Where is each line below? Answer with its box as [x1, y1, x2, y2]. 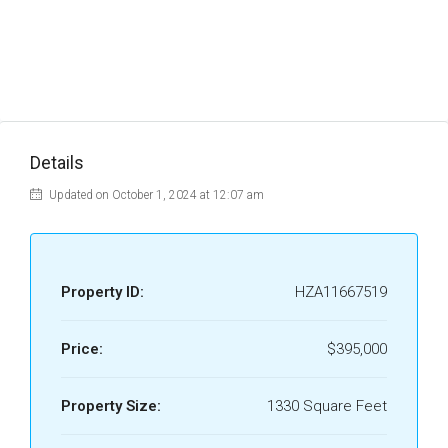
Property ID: [61, 283, 144, 301]
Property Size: [61, 397, 161, 415]
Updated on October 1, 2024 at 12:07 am [46, 188, 264, 202]
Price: [61, 340, 103, 358]
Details [30, 152, 84, 173]
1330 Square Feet [267, 397, 387, 415]
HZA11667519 [295, 283, 387, 301]
